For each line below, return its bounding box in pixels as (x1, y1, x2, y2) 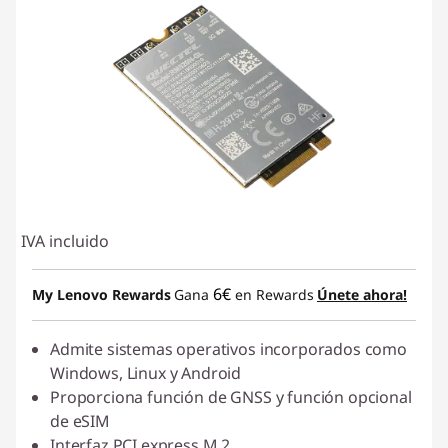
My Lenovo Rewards (32, 285, 171, 304)
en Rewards (231, 285, 314, 304)
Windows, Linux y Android (50, 362, 242, 384)
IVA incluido (21, 230, 109, 252)
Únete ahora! (317, 285, 407, 304)
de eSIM (50, 410, 110, 432)
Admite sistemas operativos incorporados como (50, 338, 407, 360)
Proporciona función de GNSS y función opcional (50, 386, 412, 408)
